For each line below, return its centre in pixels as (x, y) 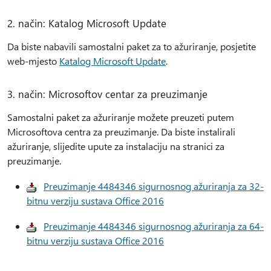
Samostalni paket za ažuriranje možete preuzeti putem (121, 117)
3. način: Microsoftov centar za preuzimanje (107, 94)
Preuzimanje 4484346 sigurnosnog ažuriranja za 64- (154, 226)
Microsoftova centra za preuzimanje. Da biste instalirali (121, 132)
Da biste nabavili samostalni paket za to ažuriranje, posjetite (132, 46)
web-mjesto (33, 61)
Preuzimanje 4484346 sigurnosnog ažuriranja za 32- (154, 186)
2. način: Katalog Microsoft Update (87, 23)
